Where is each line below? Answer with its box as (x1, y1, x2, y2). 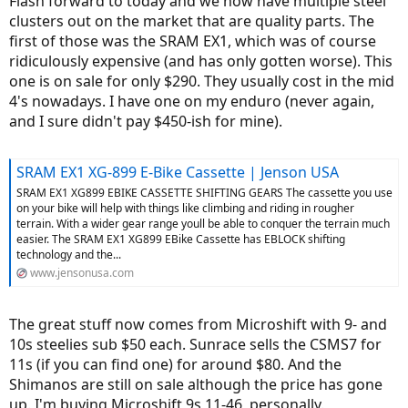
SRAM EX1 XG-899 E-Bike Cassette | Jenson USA (16, 162, 339, 183)
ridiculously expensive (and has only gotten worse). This (9, 51, 393, 72)
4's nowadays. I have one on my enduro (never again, (9, 91, 374, 112)
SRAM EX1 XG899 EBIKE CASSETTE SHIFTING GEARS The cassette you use (16, 185, 393, 201)
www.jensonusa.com (30, 265, 134, 281)
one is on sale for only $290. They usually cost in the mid (9, 71, 394, 92)
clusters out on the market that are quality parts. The (9, 11, 374, 32)
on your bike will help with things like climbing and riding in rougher (16, 200, 354, 217)
